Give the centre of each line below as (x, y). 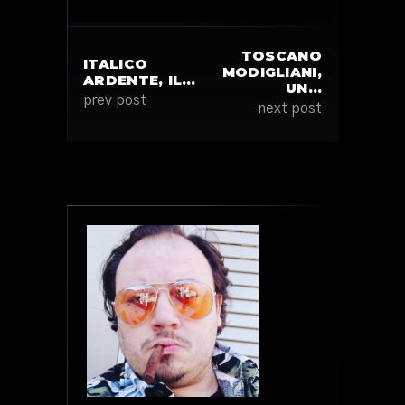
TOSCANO (281, 56)
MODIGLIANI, (272, 72)
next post (290, 108)
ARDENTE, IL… (140, 80)
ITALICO (116, 64)
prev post (115, 100)
